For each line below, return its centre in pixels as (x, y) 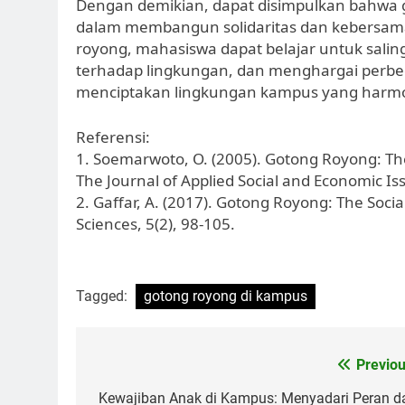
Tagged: (104, 297)
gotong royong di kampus (226, 297)
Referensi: (113, 137)
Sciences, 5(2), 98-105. (155, 223)
